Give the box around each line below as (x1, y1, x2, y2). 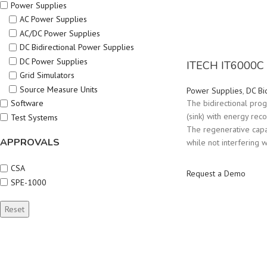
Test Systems (11, 111, 58, 123)
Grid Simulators (20, 70, 74, 80)
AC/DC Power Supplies (20, 27, 100, 39)
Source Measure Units (20, 83, 98, 95)
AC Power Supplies (20, 14, 87, 24)
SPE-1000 (11, 176, 46, 188)
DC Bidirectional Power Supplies (20, 42, 134, 52)
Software (11, 98, 44, 108)
